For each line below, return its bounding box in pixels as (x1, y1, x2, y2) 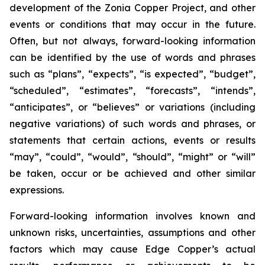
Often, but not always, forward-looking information (9, 35, 256, 47)
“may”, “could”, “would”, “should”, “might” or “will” (9, 151, 256, 163)
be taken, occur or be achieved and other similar (9, 167, 256, 179)
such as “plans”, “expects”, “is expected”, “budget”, (9, 68, 256, 80)
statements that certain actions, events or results (9, 134, 256, 146)
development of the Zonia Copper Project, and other (9, 2, 256, 14)
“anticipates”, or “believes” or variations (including (9, 101, 256, 113)
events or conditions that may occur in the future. (9, 18, 256, 30)
